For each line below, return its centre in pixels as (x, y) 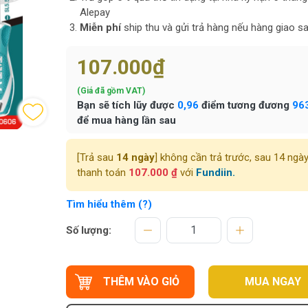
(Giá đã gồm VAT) (111, 91)
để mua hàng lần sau (126, 120)
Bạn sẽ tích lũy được (127, 105)
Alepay (95, 12)
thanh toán (102, 173)
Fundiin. (215, 173)
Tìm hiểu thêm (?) (109, 204)
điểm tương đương (245, 105)
